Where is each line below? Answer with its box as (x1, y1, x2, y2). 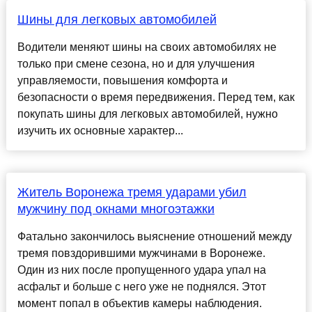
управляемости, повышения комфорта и (17, 75, 228, 87)
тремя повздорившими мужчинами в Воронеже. (17, 247, 265, 260)
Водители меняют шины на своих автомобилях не (17, 41, 276, 54)
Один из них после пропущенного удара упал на (17, 264, 266, 276)
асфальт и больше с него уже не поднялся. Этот (17, 281, 266, 293)
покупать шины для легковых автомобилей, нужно (17, 108, 278, 120)
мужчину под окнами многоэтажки (17, 202, 214, 217)
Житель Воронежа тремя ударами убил (17, 185, 247, 200)
